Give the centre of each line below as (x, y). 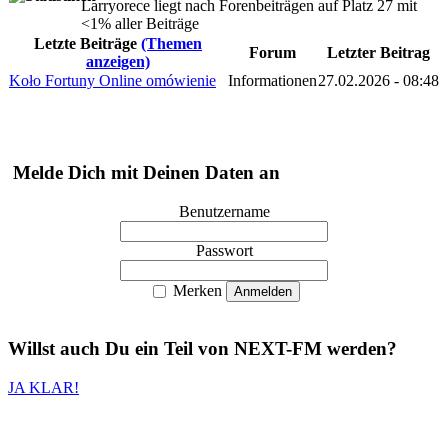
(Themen (171, 44)
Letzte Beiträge (87, 44)
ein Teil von (182, 349)
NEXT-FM (278, 349)
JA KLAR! (43, 387)
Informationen (272, 81)
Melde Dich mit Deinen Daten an (144, 172)
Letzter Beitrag (378, 53)
